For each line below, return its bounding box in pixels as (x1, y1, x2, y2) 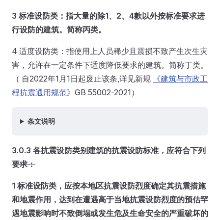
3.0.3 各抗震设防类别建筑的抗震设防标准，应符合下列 (12, 145, 206, 155)
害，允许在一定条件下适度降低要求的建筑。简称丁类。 (12, 60, 208, 70)
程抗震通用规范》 (12, 87, 75, 97)
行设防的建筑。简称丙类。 (12, 25, 106, 34)
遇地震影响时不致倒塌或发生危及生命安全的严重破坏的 (12, 208, 208, 218)
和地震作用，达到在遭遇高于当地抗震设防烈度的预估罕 (12, 194, 208, 204)
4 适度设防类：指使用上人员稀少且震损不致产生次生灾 (12, 46, 208, 56)
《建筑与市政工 (153, 74, 208, 83)
